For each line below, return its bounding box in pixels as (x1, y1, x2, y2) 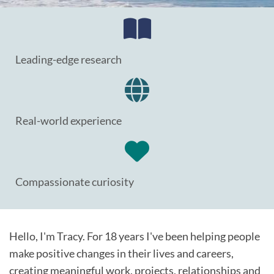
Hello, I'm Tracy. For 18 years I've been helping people (9, 229, 260, 243)
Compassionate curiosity (15, 175, 134, 188)
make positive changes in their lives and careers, (9, 246, 234, 260)
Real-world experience (15, 114, 122, 127)
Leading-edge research (15, 53, 122, 66)
